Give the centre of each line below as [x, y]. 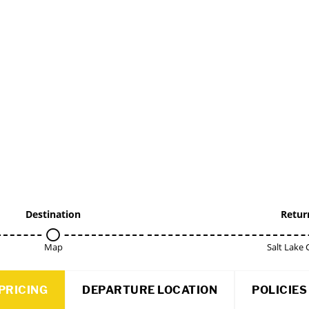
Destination [53, 214]
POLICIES [279, 290]
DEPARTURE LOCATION [150, 290]
